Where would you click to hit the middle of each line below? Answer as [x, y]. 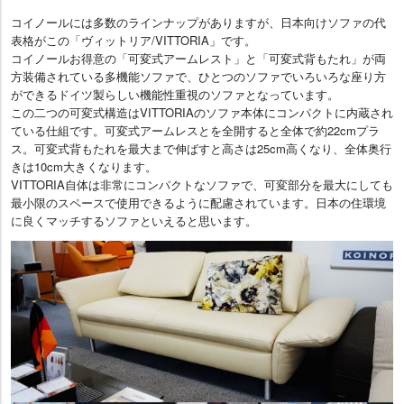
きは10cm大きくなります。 [84, 166]
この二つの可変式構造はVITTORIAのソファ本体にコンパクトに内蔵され [202, 112]
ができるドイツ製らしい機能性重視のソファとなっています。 [175, 94]
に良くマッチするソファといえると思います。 [134, 220]
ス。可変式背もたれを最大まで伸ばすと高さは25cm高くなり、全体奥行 [201, 148]
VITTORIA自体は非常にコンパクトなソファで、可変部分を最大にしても [202, 184]
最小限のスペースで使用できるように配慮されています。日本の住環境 [198, 202]
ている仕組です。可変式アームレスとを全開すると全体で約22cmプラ [195, 130]
